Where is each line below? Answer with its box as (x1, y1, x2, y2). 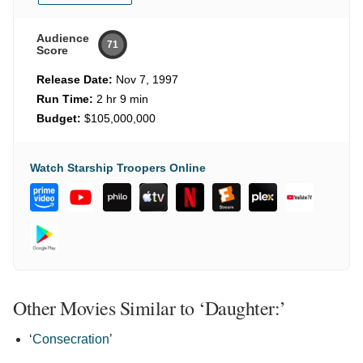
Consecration (32, 332, 109, 347)
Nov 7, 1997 (113, 73, 178, 87)
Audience (36, 32, 89, 45)
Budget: (36, 112, 81, 126)
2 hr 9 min (93, 92, 148, 106)
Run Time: (36, 92, 93, 106)
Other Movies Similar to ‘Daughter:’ (13, 295, 286, 322)
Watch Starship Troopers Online (30, 161, 206, 175)
